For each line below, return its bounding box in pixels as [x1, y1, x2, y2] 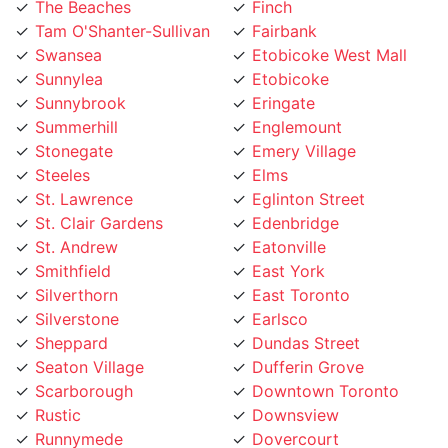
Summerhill [35, 92, 118, 113]
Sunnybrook [35, 68, 126, 89]
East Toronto [252, 260, 350, 281]
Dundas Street [252, 308, 360, 329]
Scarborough [35, 356, 133, 377]
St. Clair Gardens [35, 188, 163, 209]
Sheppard [35, 308, 108, 329]
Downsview [252, 380, 339, 401]
